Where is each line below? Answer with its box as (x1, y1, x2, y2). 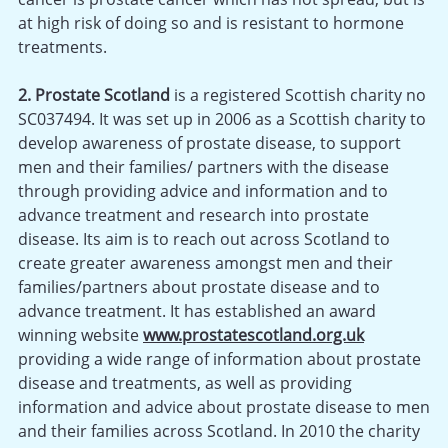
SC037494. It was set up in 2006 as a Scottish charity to (18, 107, 426, 130)
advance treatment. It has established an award (18, 299, 376, 322)
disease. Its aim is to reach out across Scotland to (18, 227, 390, 250)
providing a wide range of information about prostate (18, 347, 421, 370)
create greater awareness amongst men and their (18, 251, 393, 274)
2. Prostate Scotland (18, 83, 170, 106)
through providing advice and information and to (18, 179, 388, 202)
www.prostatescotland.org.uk (143, 323, 364, 346)
